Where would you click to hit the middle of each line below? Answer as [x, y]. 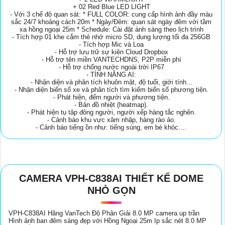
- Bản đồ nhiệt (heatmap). [111, 105]
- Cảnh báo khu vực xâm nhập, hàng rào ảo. [111, 120]
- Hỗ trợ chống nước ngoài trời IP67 [111, 67]
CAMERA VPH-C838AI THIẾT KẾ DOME [111, 179]
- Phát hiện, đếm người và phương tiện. [111, 97]
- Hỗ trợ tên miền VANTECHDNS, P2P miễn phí [111, 60]
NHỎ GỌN [111, 191]
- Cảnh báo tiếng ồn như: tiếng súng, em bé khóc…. [111, 128]
